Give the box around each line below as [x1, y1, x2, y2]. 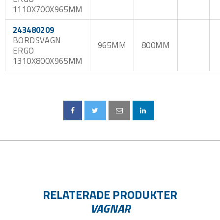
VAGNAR [90, 199, 130, 217]
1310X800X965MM [13, 54, 82, 67]
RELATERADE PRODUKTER [43, 185, 177, 203]
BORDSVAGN [13, 33, 61, 46]
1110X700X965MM [13, 2, 82, 15]
